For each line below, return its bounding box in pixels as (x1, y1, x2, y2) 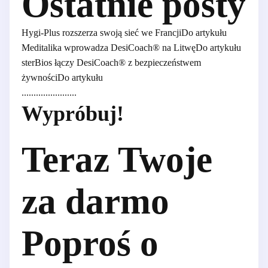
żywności (22, 72, 57, 83)
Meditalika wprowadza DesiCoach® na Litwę (22, 42, 196, 53)
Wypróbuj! (22, 102, 124, 126)
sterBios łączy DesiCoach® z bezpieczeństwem (22, 57, 201, 68)
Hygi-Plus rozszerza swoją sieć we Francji (22, 28, 181, 38)
